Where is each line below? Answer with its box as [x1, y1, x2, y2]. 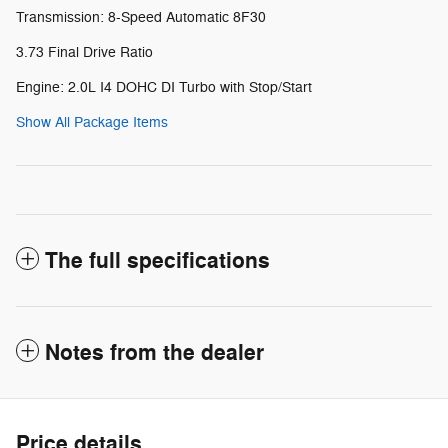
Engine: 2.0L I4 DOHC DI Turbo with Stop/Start [16, 78, 312, 96]
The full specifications [45, 246, 270, 275]
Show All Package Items [16, 113, 168, 131]
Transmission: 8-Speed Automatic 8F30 [16, 8, 266, 26]
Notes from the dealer [45, 338, 264, 367]
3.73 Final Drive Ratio [16, 43, 153, 61]
